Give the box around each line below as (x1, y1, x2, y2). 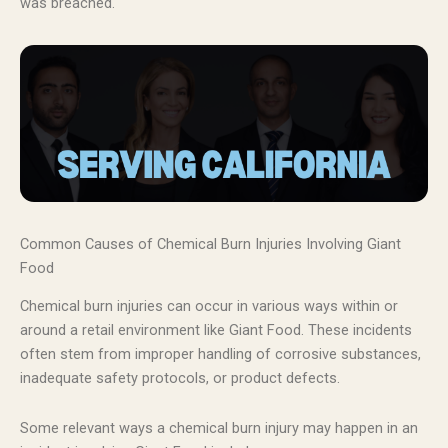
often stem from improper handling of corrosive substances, (20, 345, 421, 364)
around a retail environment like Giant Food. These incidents (20, 321, 412, 340)
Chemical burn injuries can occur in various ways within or (20, 297, 398, 316)
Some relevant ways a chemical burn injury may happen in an (20, 418, 418, 437)
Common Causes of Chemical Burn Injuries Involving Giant (20, 234, 401, 253)
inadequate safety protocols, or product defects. (20, 369, 340, 388)
